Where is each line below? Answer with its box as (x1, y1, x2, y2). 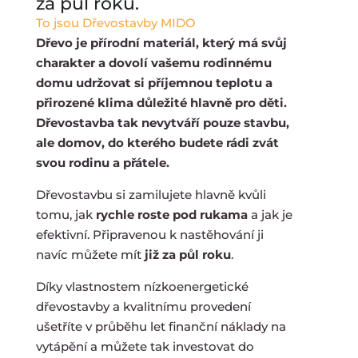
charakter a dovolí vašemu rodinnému (35, 54, 272, 70)
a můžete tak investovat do (86, 338, 254, 354)
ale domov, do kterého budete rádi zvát (35, 134, 279, 150)
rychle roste (95, 206, 169, 222)
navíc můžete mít (35, 246, 145, 262)
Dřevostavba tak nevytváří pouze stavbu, (35, 114, 289, 130)
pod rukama (172, 206, 248, 222)
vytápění (35, 338, 87, 354)
